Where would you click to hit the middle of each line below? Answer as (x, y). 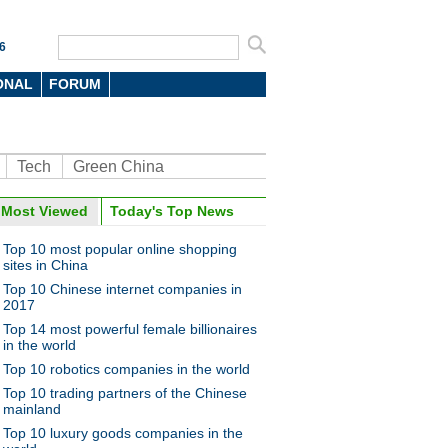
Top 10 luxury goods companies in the (123, 433)
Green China (118, 166)
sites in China (45, 265)
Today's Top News (172, 211)
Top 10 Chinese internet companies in (122, 289)
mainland (32, 409)
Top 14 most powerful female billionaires (130, 329)
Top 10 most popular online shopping (120, 249)
